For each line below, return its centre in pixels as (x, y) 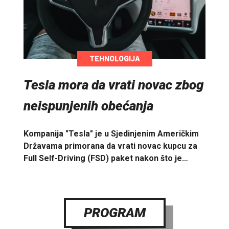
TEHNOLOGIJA (114, 59)
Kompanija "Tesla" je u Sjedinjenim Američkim (111, 133)
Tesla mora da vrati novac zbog (114, 85)
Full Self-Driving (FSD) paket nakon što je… (106, 158)
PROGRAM (114, 212)
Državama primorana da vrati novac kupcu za (110, 146)
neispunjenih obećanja (88, 106)
